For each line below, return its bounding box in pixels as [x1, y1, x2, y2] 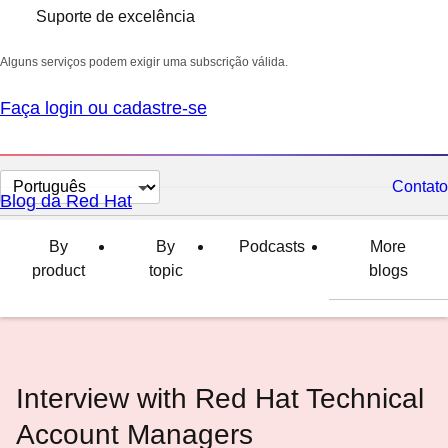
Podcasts [238, 238, 305, 255]
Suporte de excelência [36, 8, 195, 25]
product [31, 262, 85, 279]
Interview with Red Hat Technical [16, 383, 424, 414]
